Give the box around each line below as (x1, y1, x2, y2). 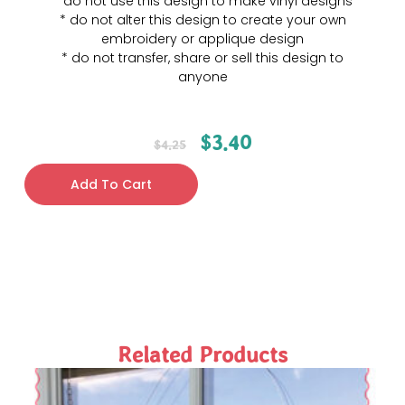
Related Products (118, 341, 287, 367)
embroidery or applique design (101, 29, 304, 48)
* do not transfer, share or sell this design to (61, 48, 344, 67)
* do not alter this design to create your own (59, 10, 346, 29)
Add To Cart (70, 174, 152, 193)
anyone (177, 67, 228, 86)
